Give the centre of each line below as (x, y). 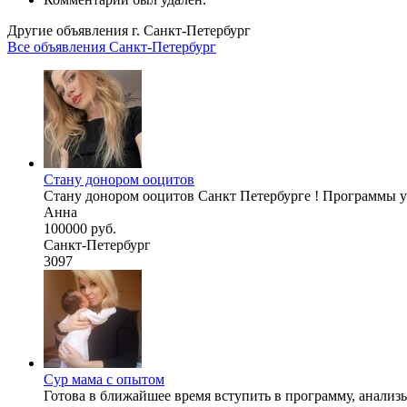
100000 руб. (80, 228)
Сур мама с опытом (104, 379)
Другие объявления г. (75, 30)
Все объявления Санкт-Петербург (112, 46)
